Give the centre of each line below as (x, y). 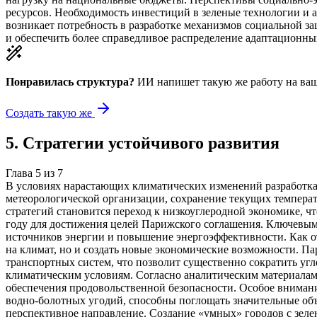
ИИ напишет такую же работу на (217, 82)
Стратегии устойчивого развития (151, 143)
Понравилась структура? (70, 82)
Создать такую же (50, 113)
